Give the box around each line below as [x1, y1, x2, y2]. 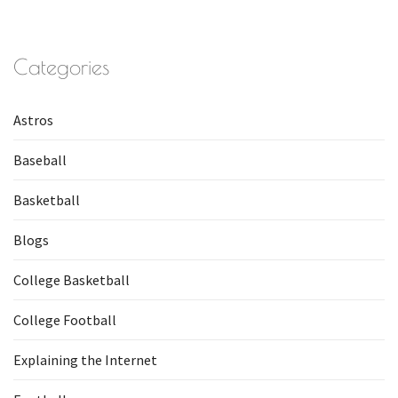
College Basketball [13, 271, 130, 289]
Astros [13, 111, 53, 129]
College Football [13, 311, 116, 329]
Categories [13, 54, 109, 79]
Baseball [13, 151, 67, 169]
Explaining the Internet [13, 351, 157, 369]
